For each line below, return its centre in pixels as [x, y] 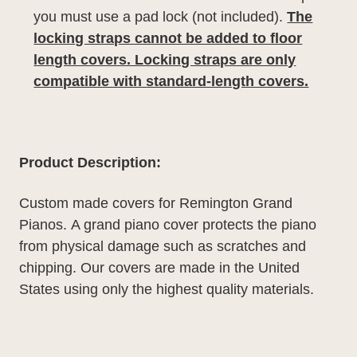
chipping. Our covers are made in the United [159, 267]
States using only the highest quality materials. [167, 289]
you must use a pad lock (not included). [161, 16]
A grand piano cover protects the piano [194, 224]
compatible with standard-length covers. [171, 81]
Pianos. [45, 224]
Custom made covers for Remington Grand [156, 203]
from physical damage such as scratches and [163, 246]
